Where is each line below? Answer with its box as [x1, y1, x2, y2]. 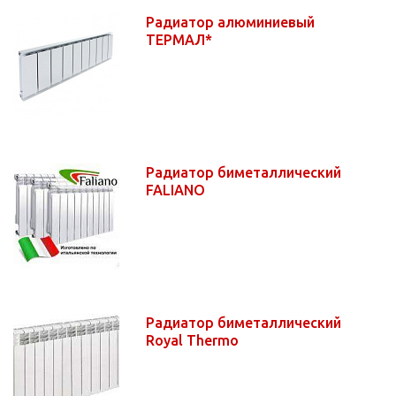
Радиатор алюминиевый [146, 13, 315, 30]
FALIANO [146, 181, 209, 198]
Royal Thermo [146, 331, 242, 348]
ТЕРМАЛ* [146, 31, 216, 48]
